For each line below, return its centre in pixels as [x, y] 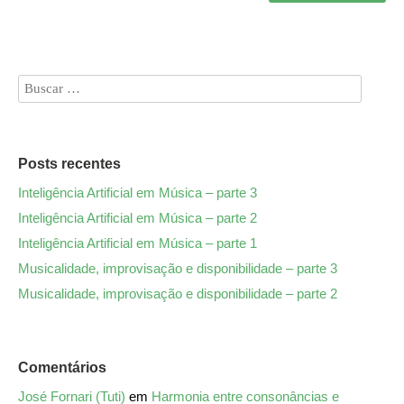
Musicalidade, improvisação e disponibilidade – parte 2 [178, 293]
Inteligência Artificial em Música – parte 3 [138, 192]
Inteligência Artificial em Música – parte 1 [138, 243]
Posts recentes [69, 163]
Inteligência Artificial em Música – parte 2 [138, 217]
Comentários [62, 367]
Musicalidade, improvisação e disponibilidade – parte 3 [178, 268]
